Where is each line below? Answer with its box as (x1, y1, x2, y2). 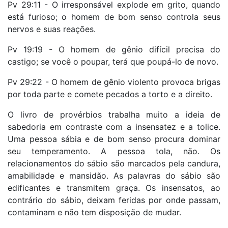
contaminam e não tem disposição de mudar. (8, 207, 184, 217)
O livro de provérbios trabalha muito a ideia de (8, 109, 220, 120)
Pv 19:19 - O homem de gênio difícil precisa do (8, 44, 220, 54)
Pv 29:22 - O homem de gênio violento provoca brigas (8, 76, 220, 87)
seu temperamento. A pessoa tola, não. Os (8, 146, 220, 156)
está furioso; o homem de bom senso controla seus (8, 11, 220, 22)
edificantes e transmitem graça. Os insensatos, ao (8, 182, 220, 193)
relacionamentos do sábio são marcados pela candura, (8, 158, 220, 168)
